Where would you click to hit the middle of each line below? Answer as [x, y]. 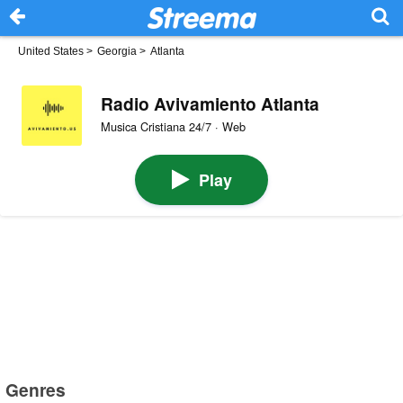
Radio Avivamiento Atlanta [210, 103]
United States [51, 51]
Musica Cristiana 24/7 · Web [173, 127]
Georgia [117, 51]
